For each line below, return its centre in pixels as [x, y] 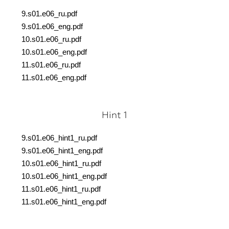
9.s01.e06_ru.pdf [49, 14]
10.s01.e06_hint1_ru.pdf [61, 164]
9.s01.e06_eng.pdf [52, 27]
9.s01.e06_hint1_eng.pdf [62, 151]
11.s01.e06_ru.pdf [51, 65]
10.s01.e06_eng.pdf [54, 52]
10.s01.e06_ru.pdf [51, 39]
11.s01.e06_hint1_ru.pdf [61, 189]
